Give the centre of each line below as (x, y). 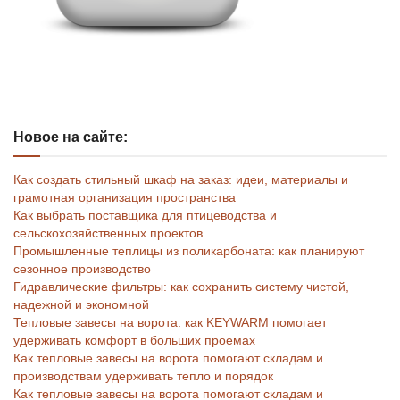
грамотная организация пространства (125, 198)
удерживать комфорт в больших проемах (134, 341)
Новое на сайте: (71, 137)
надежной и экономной (81, 305)
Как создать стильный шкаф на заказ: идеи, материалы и (181, 180)
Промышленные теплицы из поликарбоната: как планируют (189, 251)
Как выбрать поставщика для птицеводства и (145, 216)
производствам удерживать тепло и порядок (143, 376)
